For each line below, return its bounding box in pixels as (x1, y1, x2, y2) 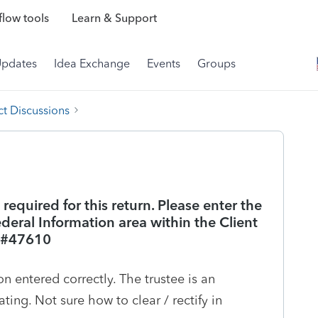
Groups (197, 57, 236, 70)
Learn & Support (71, 11, 157, 26)
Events (147, 57, 180, 70)
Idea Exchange (54, 57, 130, 70)
